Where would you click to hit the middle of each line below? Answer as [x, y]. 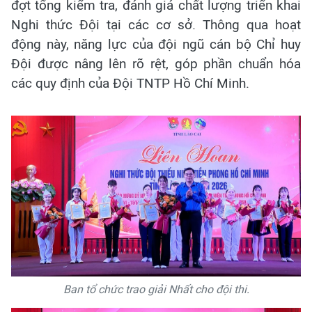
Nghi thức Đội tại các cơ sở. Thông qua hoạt [156, 24]
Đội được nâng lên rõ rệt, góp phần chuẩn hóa [156, 63]
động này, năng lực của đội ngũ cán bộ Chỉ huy [156, 44]
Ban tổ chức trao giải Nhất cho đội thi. [156, 290]
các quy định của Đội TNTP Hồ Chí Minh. [130, 83]
